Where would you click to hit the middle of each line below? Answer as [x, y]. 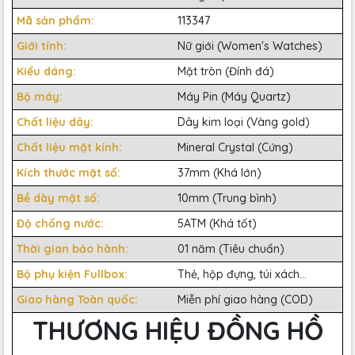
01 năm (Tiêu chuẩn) [231, 248]
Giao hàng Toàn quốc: [77, 299]
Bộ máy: [41, 96]
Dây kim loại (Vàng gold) [244, 122]
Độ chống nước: [62, 223]
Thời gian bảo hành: [74, 248]
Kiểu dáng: [48, 71]
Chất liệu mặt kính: [71, 147]
